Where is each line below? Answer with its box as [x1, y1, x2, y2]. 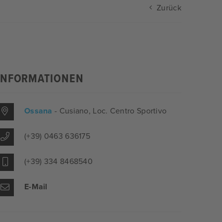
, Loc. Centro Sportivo [88, 106, 167, 116]
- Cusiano [55, 106, 89, 116]
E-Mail [24, 182, 48, 192]
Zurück [154, 3, 181, 13]
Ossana [24, 106, 55, 116]
